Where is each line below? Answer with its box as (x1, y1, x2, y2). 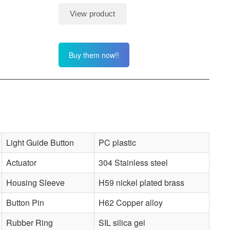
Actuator (6, 156, 36, 168)
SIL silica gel (98, 216, 145, 228)
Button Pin (6, 196, 44, 208)
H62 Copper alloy (98, 196, 163, 208)
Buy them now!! (69, 50, 120, 60)
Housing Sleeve (6, 176, 65, 188)
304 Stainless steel (98, 156, 168, 168)
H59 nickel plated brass (98, 176, 184, 188)
